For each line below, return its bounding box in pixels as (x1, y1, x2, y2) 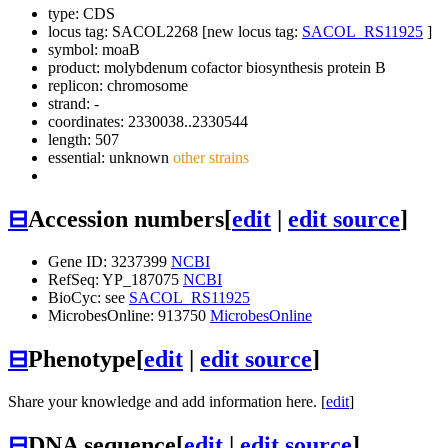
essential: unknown (48, 149, 169, 167)
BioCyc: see (48, 288, 129, 306)
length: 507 (48, 131, 119, 149)
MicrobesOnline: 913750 (48, 306, 210, 324)
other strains (169, 149, 249, 167)
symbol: (48, 41, 102, 59)
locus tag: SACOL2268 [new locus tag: (48, 23, 302, 41)
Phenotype (28, 345, 136, 372)
